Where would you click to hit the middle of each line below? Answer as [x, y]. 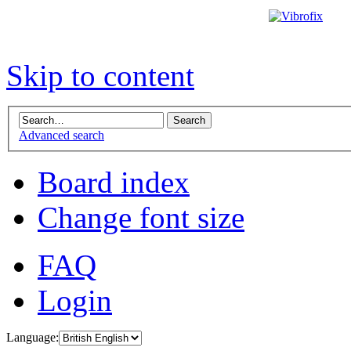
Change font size [141, 218]
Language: [33, 338]
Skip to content [100, 76]
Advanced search [62, 136]
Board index [114, 183]
